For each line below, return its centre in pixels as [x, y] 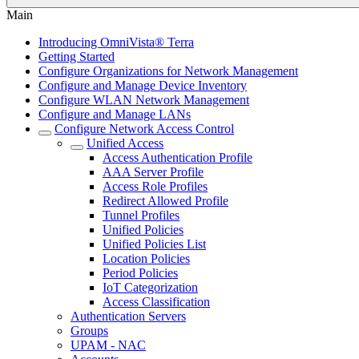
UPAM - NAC [108, 345]
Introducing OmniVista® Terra [116, 42]
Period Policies [140, 273]
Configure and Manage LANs [115, 114]
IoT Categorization [150, 287]
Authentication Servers [128, 316]
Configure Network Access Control [144, 129]
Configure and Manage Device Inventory [143, 85]
